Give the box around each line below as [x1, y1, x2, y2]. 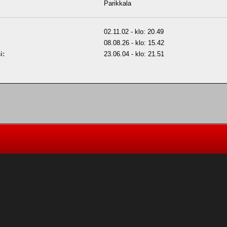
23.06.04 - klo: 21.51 [103, 50, 164, 58]
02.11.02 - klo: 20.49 [103, 28, 164, 35]
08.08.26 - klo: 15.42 [103, 39, 164, 47]
